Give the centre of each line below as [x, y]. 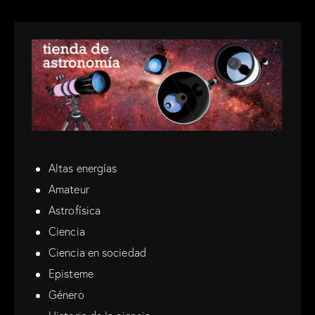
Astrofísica [75, 211]
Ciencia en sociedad [97, 253]
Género [66, 295]
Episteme [71, 274]
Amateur [69, 189]
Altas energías [83, 168]
